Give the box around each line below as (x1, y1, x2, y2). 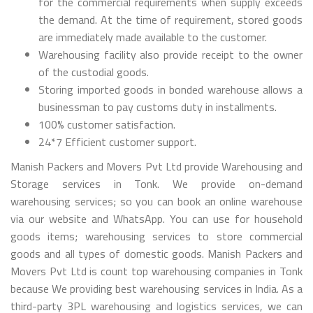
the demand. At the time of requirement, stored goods (38, 10, 303, 28)
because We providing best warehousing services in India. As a (10, 279, 303, 297)
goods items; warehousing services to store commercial (10, 227, 303, 245)
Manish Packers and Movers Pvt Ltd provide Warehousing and (10, 157, 303, 175)
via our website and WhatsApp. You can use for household (10, 210, 303, 227)
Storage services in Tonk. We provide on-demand (10, 175, 303, 192)
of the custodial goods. (38, 63, 149, 80)
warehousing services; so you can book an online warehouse (10, 192, 303, 210)
